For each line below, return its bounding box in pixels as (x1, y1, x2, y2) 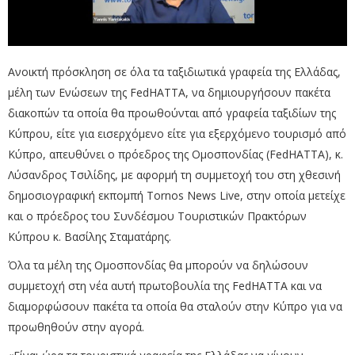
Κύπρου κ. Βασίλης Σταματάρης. (8, 229, 171, 245)
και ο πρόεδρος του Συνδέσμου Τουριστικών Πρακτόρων (8, 208, 307, 224)
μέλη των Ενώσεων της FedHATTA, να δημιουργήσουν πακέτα (8, 85, 330, 101)
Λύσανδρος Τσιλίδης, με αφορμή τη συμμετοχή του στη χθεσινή (8, 167, 341, 183)
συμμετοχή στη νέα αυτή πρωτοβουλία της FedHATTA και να (8, 278, 322, 294)
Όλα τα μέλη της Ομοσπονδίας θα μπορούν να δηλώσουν (8, 258, 308, 273)
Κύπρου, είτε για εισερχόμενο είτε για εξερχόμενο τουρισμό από (8, 126, 346, 142)
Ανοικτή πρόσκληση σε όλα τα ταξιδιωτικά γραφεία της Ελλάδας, (8, 64, 341, 80)
